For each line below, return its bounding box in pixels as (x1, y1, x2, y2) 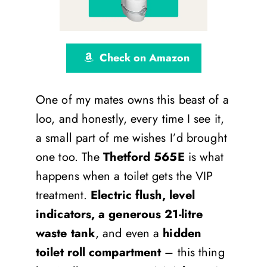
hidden (163, 224, 201, 242)
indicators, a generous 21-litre (36, 205, 203, 223)
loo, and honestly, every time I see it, (36, 110, 224, 128)
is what (184, 148, 224, 166)
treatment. (36, 186, 91, 204)
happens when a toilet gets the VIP (36, 167, 213, 185)
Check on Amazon (99, 49, 190, 66)
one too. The (36, 148, 104, 166)
